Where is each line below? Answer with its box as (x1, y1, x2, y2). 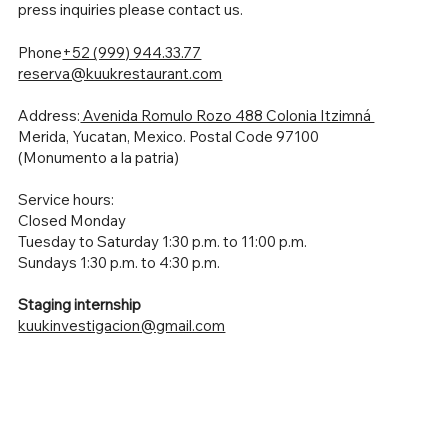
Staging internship (18, 294, 142, 314)
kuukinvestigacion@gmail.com (18, 315, 226, 335)
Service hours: (18, 189, 115, 209)
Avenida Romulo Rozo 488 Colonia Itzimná (80, 105, 375, 125)
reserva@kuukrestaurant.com (18, 63, 223, 83)
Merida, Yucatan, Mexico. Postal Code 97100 (18, 126, 320, 146)
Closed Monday (18, 210, 127, 230)
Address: (18, 105, 81, 125)
